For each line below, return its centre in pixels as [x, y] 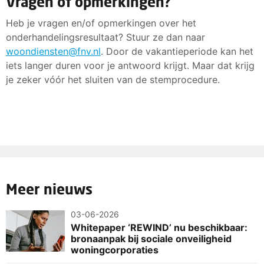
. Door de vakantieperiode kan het [177, 51]
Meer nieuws [49, 189]
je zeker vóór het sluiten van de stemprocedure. [113, 79]
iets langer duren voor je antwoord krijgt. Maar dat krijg [130, 65]
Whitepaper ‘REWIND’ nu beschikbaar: [159, 227]
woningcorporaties [115, 250]
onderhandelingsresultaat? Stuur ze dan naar [105, 37]
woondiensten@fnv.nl [53, 51]
